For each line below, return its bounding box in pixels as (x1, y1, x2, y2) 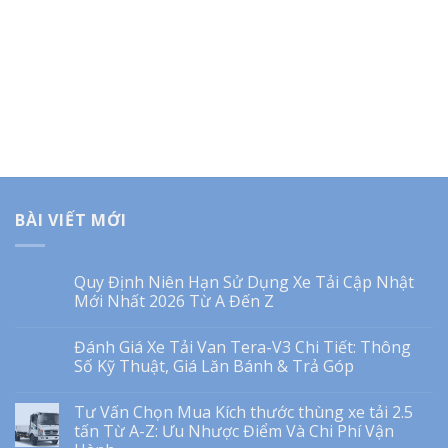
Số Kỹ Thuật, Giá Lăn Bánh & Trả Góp (74, 354, 354, 377)
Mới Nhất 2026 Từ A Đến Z (74, 289, 274, 312)
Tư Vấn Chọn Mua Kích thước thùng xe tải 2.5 (74, 400, 413, 423)
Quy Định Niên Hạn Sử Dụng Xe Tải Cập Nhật (74, 270, 414, 293)
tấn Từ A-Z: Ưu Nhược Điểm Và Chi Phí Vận (74, 419, 394, 442)
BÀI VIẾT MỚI (15, 209, 127, 232)
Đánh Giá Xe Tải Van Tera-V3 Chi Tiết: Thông (74, 335, 411, 358)
